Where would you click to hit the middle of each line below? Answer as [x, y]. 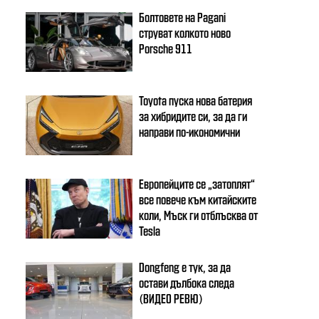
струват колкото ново [185, 32]
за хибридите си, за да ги [193, 115]
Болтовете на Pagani [183, 16]
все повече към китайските [198, 199]
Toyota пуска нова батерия [196, 100]
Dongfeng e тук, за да [185, 266]
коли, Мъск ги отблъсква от [199, 214]
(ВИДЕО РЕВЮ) [171, 298]
